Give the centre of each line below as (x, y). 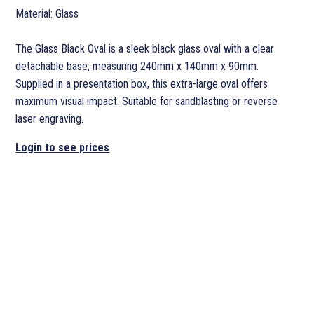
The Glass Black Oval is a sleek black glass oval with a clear (145, 49)
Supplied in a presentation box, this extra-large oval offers (142, 84)
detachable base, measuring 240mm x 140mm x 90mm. (137, 67)
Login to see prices (63, 148)
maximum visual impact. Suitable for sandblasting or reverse (147, 102)
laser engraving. (50, 119)
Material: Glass (47, 14)
